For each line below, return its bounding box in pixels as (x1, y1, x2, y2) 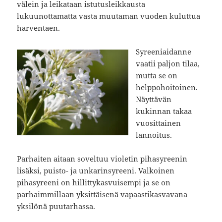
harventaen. (17, 23, 60, 33)
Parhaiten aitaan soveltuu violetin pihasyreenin (17, 154, 188, 164)
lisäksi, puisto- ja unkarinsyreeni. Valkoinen (17, 166, 175, 176)
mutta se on (136, 70, 178, 81)
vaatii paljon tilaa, (136, 58, 200, 69)
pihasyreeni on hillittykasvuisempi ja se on (17, 177, 171, 188)
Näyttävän (136, 94, 172, 105)
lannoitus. (136, 130, 172, 140)
